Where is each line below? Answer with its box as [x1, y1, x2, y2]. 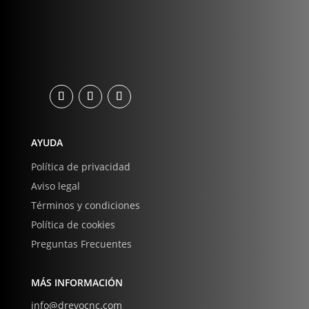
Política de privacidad [30, 160, 130, 174]
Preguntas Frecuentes [30, 237, 132, 251]
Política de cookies [30, 218, 115, 232]
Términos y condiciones [30, 199, 140, 212]
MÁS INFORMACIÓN [30, 276, 123, 290]
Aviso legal [30, 179, 80, 193]
